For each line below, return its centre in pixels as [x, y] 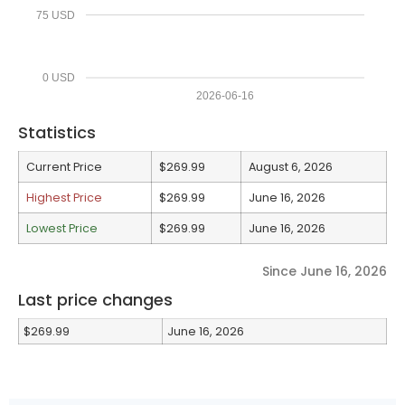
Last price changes [95, 299]
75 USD [55, 15]
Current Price [64, 166]
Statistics [57, 132]
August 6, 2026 [291, 166]
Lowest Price [62, 228]
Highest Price [64, 197]
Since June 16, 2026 [325, 271]
